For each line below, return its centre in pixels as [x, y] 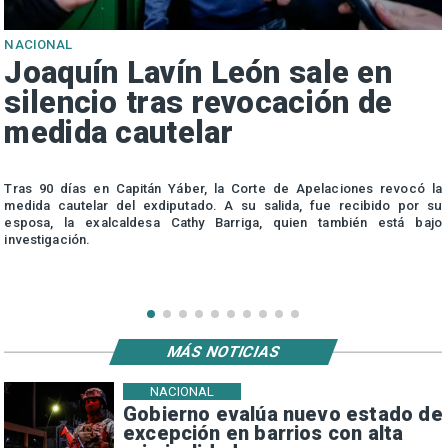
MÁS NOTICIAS [223, 351]
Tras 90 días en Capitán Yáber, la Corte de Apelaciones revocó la [223, 189]
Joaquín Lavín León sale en [198, 73]
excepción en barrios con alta [263, 433]
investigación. [47, 240]
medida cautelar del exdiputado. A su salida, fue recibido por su [223, 206]
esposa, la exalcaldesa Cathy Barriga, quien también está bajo [223, 223]
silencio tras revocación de [198, 103]
